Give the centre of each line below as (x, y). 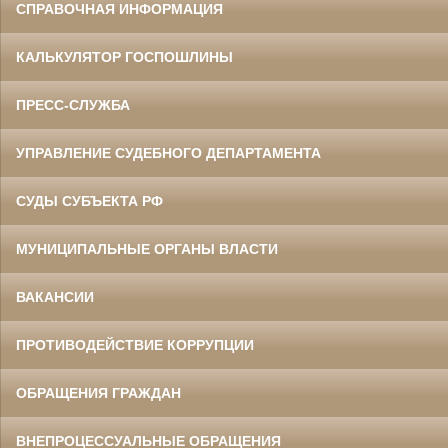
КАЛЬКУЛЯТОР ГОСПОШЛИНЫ (124, 56)
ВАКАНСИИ (55, 296)
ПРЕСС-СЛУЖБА (73, 104)
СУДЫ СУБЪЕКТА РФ (89, 200)
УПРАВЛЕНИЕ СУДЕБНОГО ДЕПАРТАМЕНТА (168, 152)
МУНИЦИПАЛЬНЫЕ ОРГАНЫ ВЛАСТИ (147, 248)
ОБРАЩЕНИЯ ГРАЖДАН (98, 392)
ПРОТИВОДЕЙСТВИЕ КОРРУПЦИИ (135, 344)
